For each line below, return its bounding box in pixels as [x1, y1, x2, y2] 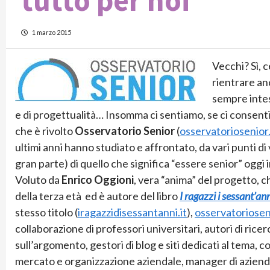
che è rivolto [15, 124, 75, 137]
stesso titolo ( [15, 205, 78, 219]
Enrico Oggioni [61, 172, 134, 186]
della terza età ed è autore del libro [15, 189, 180, 202]
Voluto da [15, 172, 61, 186]
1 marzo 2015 [31, 28, 71, 36]
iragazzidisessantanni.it [78, 205, 187, 219]
